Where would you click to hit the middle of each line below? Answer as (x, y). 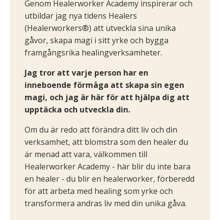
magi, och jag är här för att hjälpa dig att (107, 97)
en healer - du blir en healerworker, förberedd (110, 179)
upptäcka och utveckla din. (77, 109)
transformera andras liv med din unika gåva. (106, 203)
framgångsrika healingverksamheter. (93, 52)
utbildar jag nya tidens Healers (81, 15)
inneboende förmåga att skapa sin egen (104, 85)
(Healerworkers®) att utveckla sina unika (100, 28)
